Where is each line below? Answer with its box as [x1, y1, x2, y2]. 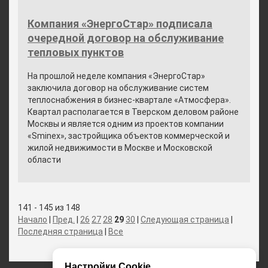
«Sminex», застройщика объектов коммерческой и [28, 131, 230, 141]
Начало [18, 215, 47, 224]
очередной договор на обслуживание [28, 32, 224, 44]
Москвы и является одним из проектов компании [28, 119, 224, 129]
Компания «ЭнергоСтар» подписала [28, 17, 212, 30]
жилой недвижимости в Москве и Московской [28, 143, 212, 153]
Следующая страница [141, 215, 229, 224]
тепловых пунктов [28, 46, 124, 59]
